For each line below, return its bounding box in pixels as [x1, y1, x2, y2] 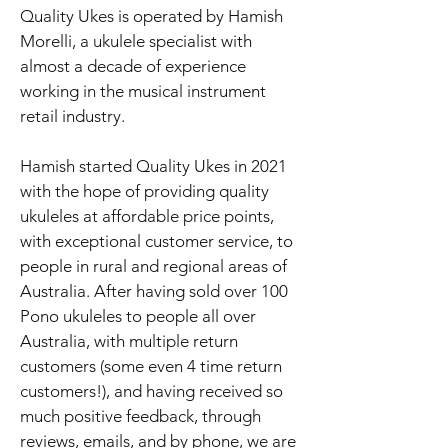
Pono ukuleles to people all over [20, 306, 256, 326]
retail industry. [20, 106, 125, 126]
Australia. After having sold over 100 [20, 281, 288, 301]
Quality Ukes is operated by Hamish [20, 6, 283, 26]
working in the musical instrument [20, 81, 266, 101]
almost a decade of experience [20, 56, 246, 76]
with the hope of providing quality [20, 181, 269, 201]
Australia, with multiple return [20, 331, 238, 351]
